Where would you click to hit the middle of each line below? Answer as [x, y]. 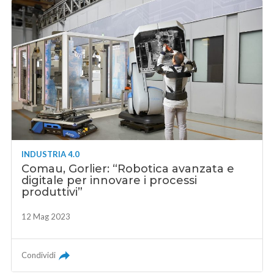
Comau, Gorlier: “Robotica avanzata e [128, 169]
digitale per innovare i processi [109, 181]
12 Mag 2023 [46, 217]
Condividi [39, 255]
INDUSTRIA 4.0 [51, 154]
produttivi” [52, 192]
